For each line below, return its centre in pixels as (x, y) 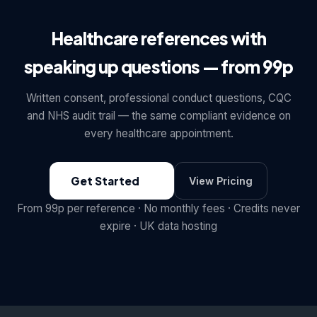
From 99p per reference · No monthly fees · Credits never (158, 208)
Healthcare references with (158, 38)
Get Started (105, 181)
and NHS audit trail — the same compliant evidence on (158, 116)
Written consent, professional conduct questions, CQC (158, 98)
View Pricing (221, 180)
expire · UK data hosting (158, 226)
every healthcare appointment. (158, 133)
